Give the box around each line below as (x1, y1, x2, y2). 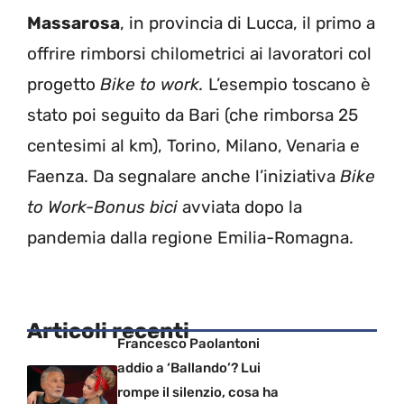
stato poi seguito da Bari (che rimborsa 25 (27, 104, 358, 125)
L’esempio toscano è (204, 73, 371, 95)
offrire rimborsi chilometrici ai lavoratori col (27, 42, 372, 64)
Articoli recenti (27, 318, 189, 344)
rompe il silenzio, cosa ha (117, 384, 279, 401)
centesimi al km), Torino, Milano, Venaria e (27, 134, 360, 156)
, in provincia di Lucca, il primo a (120, 12, 375, 33)
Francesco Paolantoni (117, 335, 260, 353)
